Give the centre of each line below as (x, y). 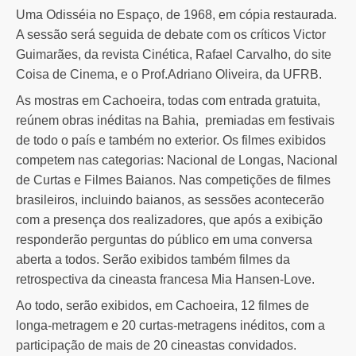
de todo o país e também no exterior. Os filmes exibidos (171, 140)
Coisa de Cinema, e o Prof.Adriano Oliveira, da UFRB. (169, 74)
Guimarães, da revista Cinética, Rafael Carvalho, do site (174, 54)
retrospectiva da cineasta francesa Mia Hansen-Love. (165, 279)
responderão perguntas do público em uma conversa (164, 239)
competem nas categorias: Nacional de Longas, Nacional (177, 160)
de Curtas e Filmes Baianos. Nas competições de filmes (173, 180)
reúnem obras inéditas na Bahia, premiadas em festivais (175, 120)
